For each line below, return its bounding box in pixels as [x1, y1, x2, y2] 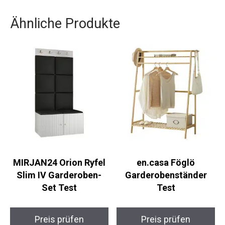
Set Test [41, 182, 77, 193]
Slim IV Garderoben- [17, 169, 102, 180]
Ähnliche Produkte [10, 16, 120, 32]
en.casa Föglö [137, 157, 195, 168]
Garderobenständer [125, 169, 207, 180]
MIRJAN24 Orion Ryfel [13, 157, 105, 168]
